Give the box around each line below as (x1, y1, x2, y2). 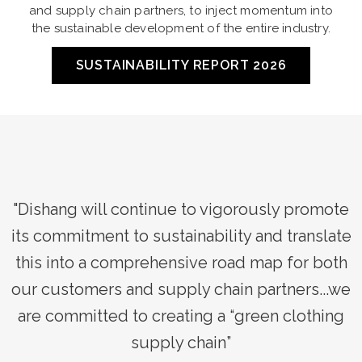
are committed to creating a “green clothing (18, 305, 344, 326)
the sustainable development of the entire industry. (31, 20, 331, 36)
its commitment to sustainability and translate (11, 225, 351, 246)
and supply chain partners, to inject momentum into (28, 2, 333, 18)
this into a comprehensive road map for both (15, 252, 347, 272)
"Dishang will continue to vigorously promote (13, 199, 349, 219)
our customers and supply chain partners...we (11, 279, 351, 299)
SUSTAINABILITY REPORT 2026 (75, 57, 287, 73)
